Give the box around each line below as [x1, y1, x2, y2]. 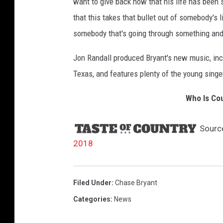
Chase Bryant [115, 179, 157, 187]
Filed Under [73, 179, 111, 187]
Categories [73, 195, 111, 204]
